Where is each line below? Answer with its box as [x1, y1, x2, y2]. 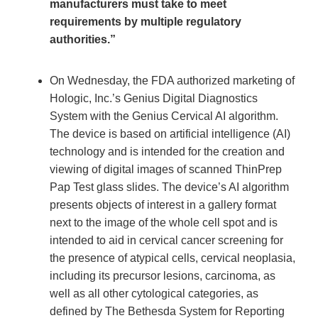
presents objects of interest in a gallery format [50, 199, 276, 212]
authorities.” [50, 33, 116, 46]
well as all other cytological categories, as [50, 287, 258, 300]
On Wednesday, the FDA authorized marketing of [50, 75, 295, 87]
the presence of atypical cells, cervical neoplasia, [50, 252, 295, 265]
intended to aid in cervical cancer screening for [50, 234, 283, 247]
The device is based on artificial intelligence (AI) [50, 128, 290, 141]
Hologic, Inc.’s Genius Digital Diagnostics [50, 92, 258, 105]
